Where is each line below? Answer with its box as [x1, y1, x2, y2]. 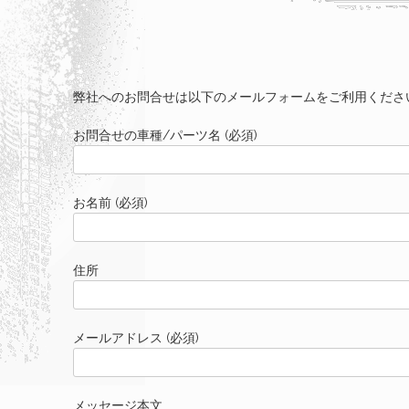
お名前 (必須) [73, 194, 148, 210]
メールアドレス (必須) [73, 330, 199, 345]
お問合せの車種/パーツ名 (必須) [73, 127, 257, 142]
